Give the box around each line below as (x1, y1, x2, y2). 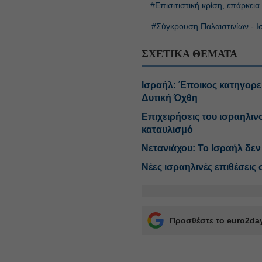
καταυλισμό (142, 124, 194, 135)
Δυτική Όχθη (142, 92, 198, 103)
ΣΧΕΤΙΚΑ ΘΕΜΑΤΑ (142, 47, 238, 60)
